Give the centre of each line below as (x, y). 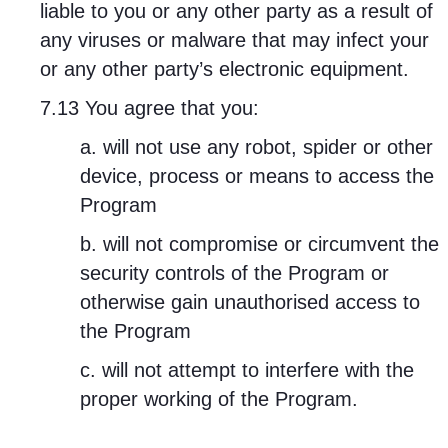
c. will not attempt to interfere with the (247, 370)
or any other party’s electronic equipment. (224, 69)
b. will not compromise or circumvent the (259, 244)
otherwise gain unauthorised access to (250, 302)
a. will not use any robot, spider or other (256, 147)
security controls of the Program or (234, 273)
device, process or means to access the (257, 176)
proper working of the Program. (219, 399)
